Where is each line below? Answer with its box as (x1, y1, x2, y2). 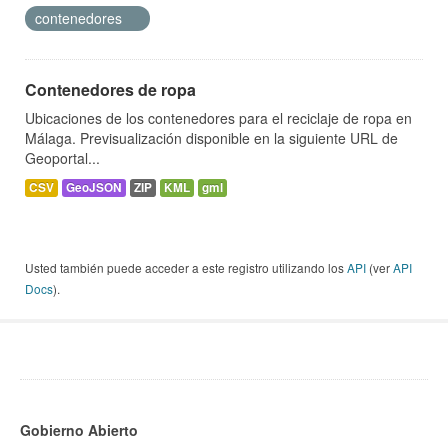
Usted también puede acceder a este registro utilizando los (25, 259, 347, 277)
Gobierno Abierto (20, 420, 138, 441)
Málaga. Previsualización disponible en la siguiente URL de (25, 128, 398, 149)
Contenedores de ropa (25, 78, 196, 102)
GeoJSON (66, 179, 122, 197)
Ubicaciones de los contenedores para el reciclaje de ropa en (25, 108, 412, 129)
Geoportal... (25, 148, 100, 169)
